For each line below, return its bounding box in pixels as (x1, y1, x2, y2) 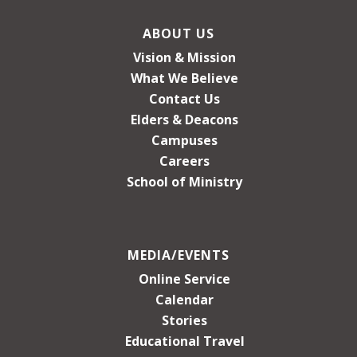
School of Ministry (127, 172, 243, 190)
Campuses (151, 131, 218, 149)
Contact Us (149, 89, 221, 108)
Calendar (155, 290, 214, 308)
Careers (159, 151, 210, 170)
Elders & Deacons (131, 110, 239, 128)
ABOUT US (142, 24, 214, 42)
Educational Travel (124, 331, 245, 350)
